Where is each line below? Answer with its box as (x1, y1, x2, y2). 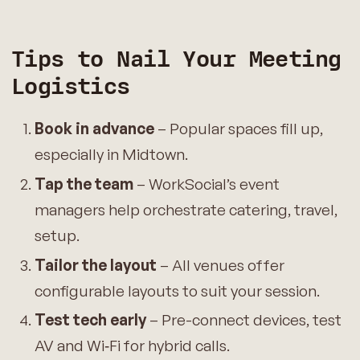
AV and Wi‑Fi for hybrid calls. (34, 336, 230, 356)
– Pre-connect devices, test (145, 310, 342, 330)
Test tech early (34, 310, 146, 330)
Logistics (10, 72, 130, 100)
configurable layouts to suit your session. (34, 280, 320, 301)
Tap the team (34, 174, 133, 194)
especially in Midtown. (34, 145, 188, 165)
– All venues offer (156, 255, 284, 275)
